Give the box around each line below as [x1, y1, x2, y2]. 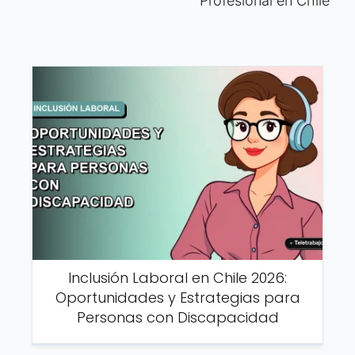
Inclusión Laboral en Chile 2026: [68, 268, 287, 288]
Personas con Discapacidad [76, 307, 279, 328]
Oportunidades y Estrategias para [55, 288, 300, 308]
